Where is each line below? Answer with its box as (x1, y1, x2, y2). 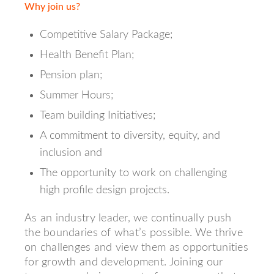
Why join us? (24, 2, 80, 12)
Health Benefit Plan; (40, 50, 135, 61)
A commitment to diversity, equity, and (40, 130, 220, 141)
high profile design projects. (40, 185, 169, 196)
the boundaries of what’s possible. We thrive (24, 228, 243, 239)
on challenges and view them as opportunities (24, 242, 248, 253)
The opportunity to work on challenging (40, 168, 227, 179)
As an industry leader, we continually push (24, 213, 232, 224)
